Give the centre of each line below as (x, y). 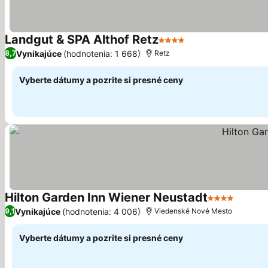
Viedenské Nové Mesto (193, 211)
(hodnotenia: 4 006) (101, 211)
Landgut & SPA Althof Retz (82, 39)
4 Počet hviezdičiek (202, 46)
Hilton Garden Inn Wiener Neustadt (106, 197)
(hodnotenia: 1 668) (102, 53)
